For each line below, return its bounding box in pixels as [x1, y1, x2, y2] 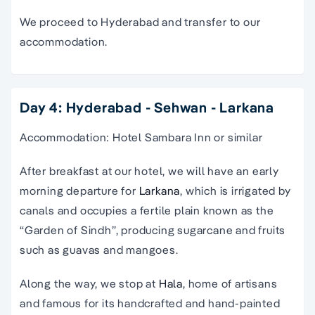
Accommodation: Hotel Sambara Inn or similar [20, 130, 263, 145]
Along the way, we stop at [20, 276, 159, 291]
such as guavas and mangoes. [20, 243, 179, 257]
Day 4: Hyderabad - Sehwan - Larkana [20, 98, 274, 117]
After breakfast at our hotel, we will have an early [20, 164, 279, 179]
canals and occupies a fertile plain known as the [20, 203, 274, 218]
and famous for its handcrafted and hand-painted [20, 296, 281, 311]
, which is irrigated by [180, 184, 291, 198]
